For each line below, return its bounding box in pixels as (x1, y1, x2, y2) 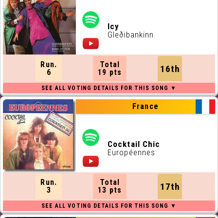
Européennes (108, 147, 156, 157)
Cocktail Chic (108, 139, 161, 149)
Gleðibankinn (108, 30, 154, 39)
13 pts (98, 185, 122, 195)
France (132, 102, 159, 111)
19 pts (98, 68, 122, 77)
